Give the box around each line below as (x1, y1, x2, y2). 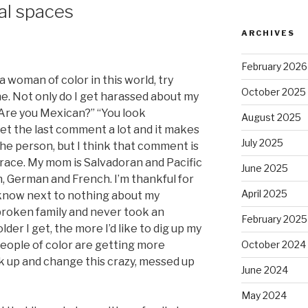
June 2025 (241, 162, 288, 175)
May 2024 (241, 289, 287, 302)
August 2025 (241, 111, 301, 124)
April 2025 (241, 188, 287, 200)
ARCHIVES (241, 28, 295, 38)
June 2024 (241, 264, 288, 276)
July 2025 (241, 137, 283, 149)
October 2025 (241, 86, 306, 98)
